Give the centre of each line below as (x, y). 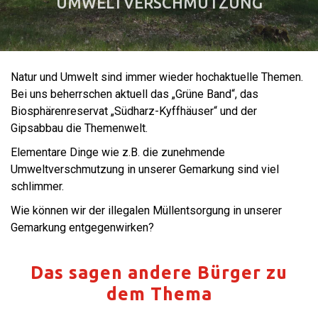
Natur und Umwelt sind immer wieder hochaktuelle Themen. (157, 77)
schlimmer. (37, 186)
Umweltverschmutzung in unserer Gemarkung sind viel (145, 169)
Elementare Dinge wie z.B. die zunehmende (118, 152)
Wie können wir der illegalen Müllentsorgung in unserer (146, 210)
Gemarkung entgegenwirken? (82, 227)
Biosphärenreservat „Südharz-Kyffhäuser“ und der (134, 111)
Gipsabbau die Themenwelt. (79, 128)
